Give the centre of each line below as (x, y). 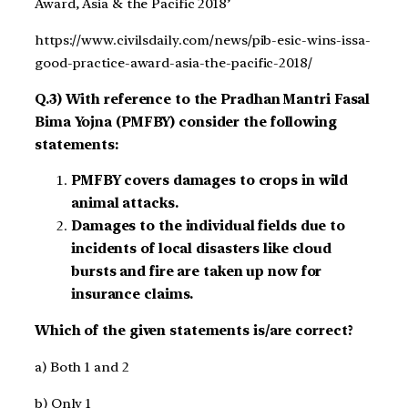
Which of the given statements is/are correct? (194, 331)
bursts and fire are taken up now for (197, 272)
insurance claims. (133, 295)
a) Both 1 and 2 (82, 367)
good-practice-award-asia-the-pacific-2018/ (173, 62)
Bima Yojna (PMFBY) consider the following (186, 122)
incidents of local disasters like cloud (202, 249)
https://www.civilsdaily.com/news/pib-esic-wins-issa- (203, 40)
